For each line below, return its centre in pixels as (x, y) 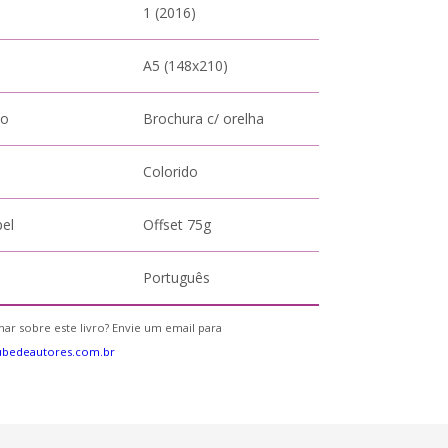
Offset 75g (177, 224)
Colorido (171, 171)
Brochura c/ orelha (204, 118)
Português (177, 277)
